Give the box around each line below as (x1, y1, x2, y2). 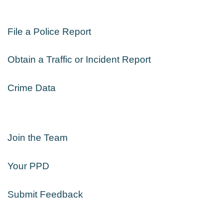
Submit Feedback (7, 189, 83, 200)
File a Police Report (7, 26, 91, 37)
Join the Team (7, 132, 68, 143)
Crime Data (7, 83, 56, 94)
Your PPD (7, 160, 49, 171)
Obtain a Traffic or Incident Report (7, 54, 151, 65)
